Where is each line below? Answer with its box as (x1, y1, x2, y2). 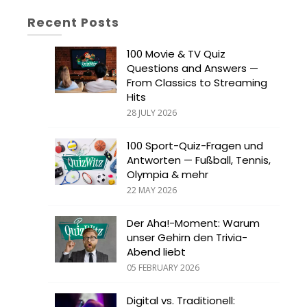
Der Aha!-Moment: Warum (127, 216, 260, 231)
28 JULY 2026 (127, 107, 177, 119)
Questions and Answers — (127, 61, 258, 76)
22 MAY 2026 (127, 184, 177, 197)
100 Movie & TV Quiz (127, 47, 225, 62)
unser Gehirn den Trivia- (127, 230, 247, 245)
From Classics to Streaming (127, 75, 267, 90)
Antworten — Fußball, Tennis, (127, 153, 271, 168)
